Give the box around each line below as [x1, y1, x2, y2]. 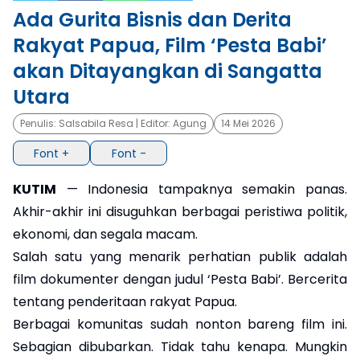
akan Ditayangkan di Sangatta [13, 58, 322, 85]
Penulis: [20, 117, 59, 131]
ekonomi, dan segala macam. [13, 224, 198, 243]
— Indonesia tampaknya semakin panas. [56, 179, 347, 198]
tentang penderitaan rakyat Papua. [13, 292, 237, 311]
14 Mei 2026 [221, 117, 276, 131]
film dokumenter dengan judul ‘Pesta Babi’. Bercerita [13, 269, 347, 288]
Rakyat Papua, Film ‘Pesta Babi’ [13, 32, 327, 59]
